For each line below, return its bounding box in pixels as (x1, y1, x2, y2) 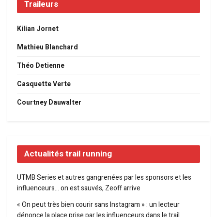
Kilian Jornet (17, 24, 59, 34)
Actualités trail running (24, 148, 112, 160)
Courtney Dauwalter (17, 97, 81, 108)
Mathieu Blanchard (17, 42, 78, 53)
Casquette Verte (17, 79, 71, 90)
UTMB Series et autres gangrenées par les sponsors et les (17, 172, 191, 183)
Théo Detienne (17, 61, 64, 71)
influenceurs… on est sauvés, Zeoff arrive (17, 183, 140, 194)
